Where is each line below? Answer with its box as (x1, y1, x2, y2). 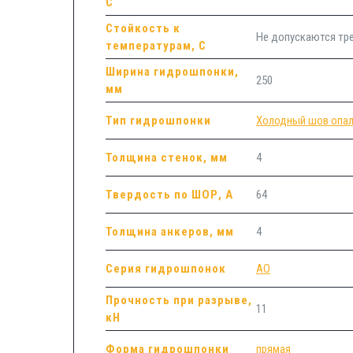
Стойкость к (105, 20, 180, 35)
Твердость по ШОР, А (105, 187, 233, 202)
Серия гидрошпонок (105, 261, 226, 276)
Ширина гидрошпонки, (105, 64, 239, 79)
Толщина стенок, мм (105, 150, 228, 165)
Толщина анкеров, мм (105, 224, 234, 239)
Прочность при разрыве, (105, 292, 252, 307)
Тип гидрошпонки (105, 113, 211, 128)
